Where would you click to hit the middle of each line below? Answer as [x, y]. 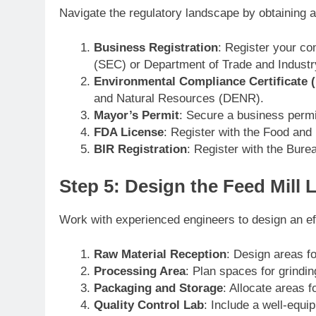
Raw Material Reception [160, 255]
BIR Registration [140, 150]
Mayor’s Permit [136, 116]
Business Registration [156, 48]
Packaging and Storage [158, 288]
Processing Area [139, 272]
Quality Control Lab [148, 305]
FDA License [128, 133]
